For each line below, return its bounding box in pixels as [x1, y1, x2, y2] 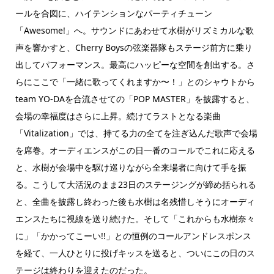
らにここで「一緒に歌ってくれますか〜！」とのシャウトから [15, 76, 255, 88]
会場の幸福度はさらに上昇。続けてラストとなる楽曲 [15, 110, 221, 122]
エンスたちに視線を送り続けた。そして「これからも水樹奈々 [15, 213, 255, 225]
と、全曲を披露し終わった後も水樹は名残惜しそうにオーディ [15, 196, 255, 208]
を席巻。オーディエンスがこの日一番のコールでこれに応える [15, 144, 255, 157]
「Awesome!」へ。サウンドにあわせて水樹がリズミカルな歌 [15, 24, 254, 37]
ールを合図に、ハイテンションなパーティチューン [15, 7, 212, 20]
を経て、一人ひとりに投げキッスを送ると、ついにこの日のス [15, 247, 255, 259]
